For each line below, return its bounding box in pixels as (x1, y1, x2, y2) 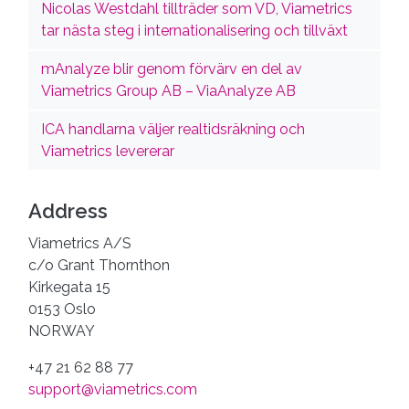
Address (28, 199, 108, 224)
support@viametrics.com (28, 381, 197, 399)
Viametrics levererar (41, 142, 175, 161)
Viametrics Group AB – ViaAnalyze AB (41, 82, 297, 100)
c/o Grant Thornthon (28, 257, 170, 275)
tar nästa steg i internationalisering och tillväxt (41, 22, 349, 40)
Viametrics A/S (28, 235, 131, 253)
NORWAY (28, 322, 95, 341)
